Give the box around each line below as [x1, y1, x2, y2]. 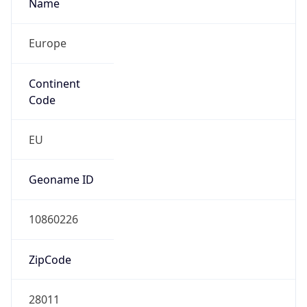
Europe [28, 36, 66, 51]
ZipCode [28, 251, 71, 267]
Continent [28, 75, 80, 91]
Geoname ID [28, 172, 94, 188]
